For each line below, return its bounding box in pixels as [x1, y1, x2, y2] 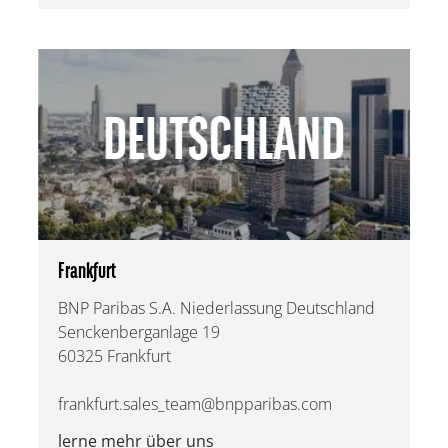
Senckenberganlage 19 [58, 321, 221, 344]
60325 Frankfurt [58, 345, 172, 368]
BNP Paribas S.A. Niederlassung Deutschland [58, 297, 376, 320]
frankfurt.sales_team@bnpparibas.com [58, 393, 333, 416]
